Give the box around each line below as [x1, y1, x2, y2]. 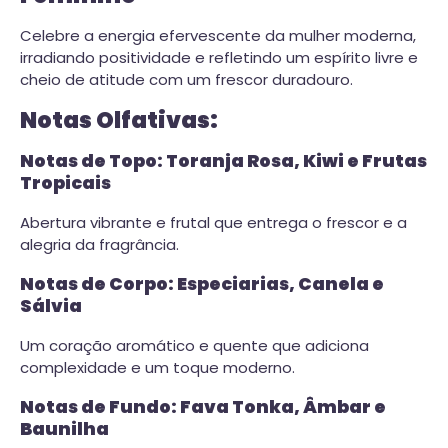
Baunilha [20, 417, 109, 442]
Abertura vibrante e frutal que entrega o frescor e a [20, 211, 407, 233]
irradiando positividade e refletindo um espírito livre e [20, 46, 418, 68]
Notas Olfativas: [20, 104, 218, 137]
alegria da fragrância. [20, 233, 179, 255]
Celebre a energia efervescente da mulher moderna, [20, 24, 416, 46]
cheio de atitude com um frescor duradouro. [20, 68, 353, 90]
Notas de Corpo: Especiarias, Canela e [20, 272, 384, 297]
